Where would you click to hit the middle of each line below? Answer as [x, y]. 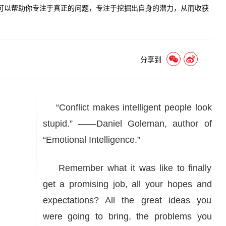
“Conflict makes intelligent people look [127, 107]
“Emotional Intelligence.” [91, 140]
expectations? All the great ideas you [127, 200]
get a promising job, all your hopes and [127, 184]
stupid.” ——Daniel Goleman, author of [127, 124]
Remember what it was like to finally [127, 168]
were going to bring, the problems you [127, 216]
